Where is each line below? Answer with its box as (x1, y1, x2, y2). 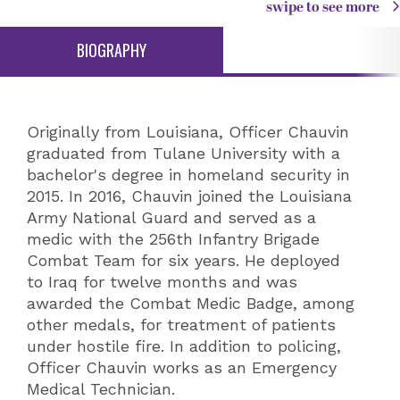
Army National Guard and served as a (27, 208, 316, 227)
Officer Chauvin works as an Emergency (27, 358, 337, 377)
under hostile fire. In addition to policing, (27, 337, 341, 355)
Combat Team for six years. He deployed (27, 251, 340, 270)
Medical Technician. (27, 379, 175, 398)
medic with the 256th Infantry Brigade (27, 229, 320, 248)
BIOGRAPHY (77, 38, 146, 62)
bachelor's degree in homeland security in (27, 165, 350, 184)
